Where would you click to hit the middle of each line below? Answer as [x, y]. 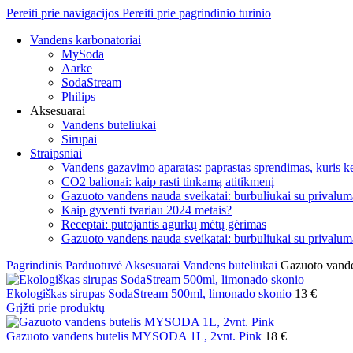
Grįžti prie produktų [56, 308]
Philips [78, 97]
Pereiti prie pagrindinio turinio [197, 13]
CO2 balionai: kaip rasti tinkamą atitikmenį [168, 182]
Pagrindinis [36, 265]
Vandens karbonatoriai [85, 40]
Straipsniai [56, 153]
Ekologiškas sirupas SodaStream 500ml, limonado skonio [150, 294]
